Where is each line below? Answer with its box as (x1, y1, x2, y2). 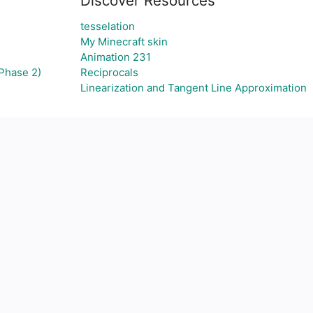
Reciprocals (80, 66, 138, 79)
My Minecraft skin (80, 35, 168, 48)
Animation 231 (80, 50, 151, 64)
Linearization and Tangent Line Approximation (80, 81, 307, 94)
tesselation (80, 20, 135, 33)
